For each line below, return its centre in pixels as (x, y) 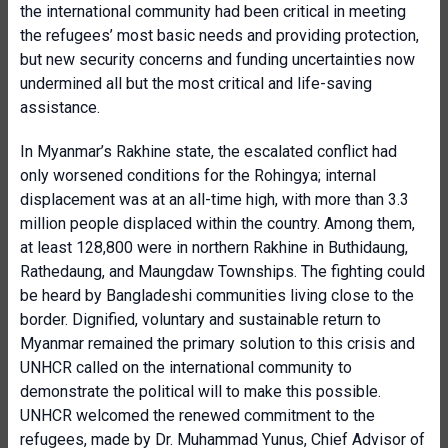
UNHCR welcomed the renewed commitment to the (197, 415)
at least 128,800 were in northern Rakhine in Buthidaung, (214, 247)
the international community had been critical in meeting (213, 11)
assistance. (60, 107)
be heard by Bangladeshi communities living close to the (217, 295)
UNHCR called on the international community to (186, 367)
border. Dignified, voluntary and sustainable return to (200, 319)
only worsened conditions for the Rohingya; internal (198, 175)
